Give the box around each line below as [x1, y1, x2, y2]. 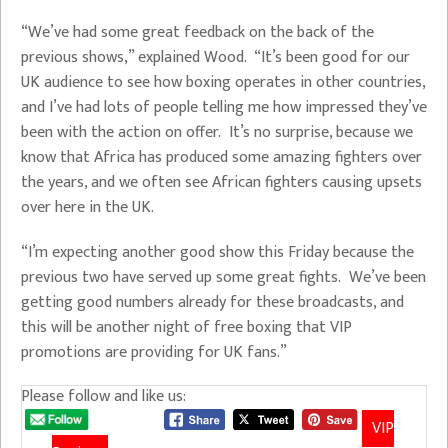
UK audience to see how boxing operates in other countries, [21, 69, 425, 97]
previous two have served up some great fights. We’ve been [21, 264, 426, 292]
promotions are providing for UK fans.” [21, 339, 287, 367]
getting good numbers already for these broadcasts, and [21, 289, 404, 317]
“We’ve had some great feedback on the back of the [21, 19, 374, 47]
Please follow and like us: [21, 383, 186, 411]
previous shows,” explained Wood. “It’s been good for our [21, 44, 410, 72]
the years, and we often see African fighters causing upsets [21, 169, 422, 197]
